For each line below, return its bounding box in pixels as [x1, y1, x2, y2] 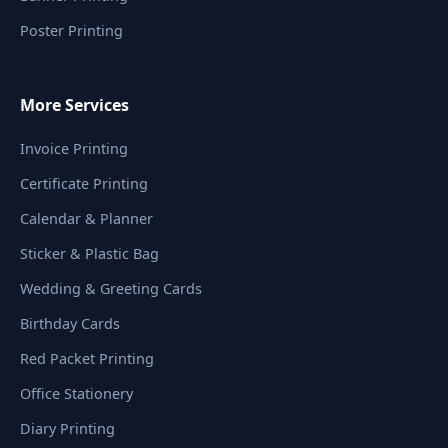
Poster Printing [20, 20, 123, 40]
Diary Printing [20, 418, 115, 438]
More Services [20, 93, 129, 116]
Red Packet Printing [20, 348, 154, 368]
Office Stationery [20, 383, 133, 403]
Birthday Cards [20, 313, 120, 333]
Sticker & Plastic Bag [20, 243, 159, 263]
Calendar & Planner [20, 208, 153, 228]
